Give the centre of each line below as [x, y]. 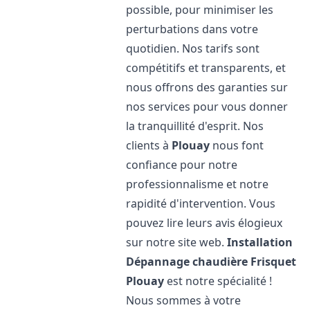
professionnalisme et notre [198, 184]
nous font [237, 145]
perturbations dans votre [192, 29]
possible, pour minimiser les [200, 10]
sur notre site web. [177, 242]
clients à [149, 145]
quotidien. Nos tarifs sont [193, 48]
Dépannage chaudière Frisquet [211, 262]
